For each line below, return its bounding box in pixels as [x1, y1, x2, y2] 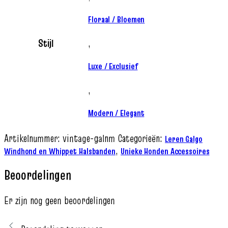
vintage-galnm [63, 131, 118, 146]
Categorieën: [118, 131, 162, 146]
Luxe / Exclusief [88, 60, 138, 72]
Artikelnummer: [4, 131, 63, 146]
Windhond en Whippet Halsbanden [4, 145, 116, 157]
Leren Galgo [165, 132, 203, 145]
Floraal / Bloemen [88, 13, 145, 25]
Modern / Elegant [88, 106, 145, 119]
